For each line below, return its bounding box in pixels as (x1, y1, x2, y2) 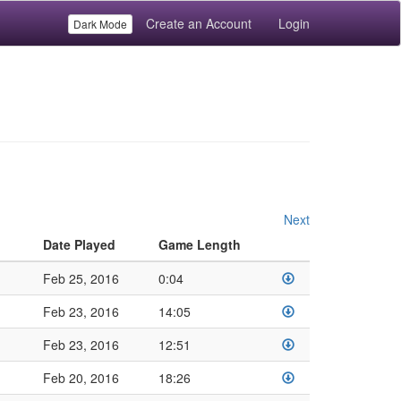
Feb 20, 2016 (42, 369, 119, 387)
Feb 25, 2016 (42, 269, 119, 287)
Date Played (42, 235, 115, 253)
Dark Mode (73, 16, 127, 31)
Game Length (158, 235, 241, 253)
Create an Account (146, 14, 252, 32)
